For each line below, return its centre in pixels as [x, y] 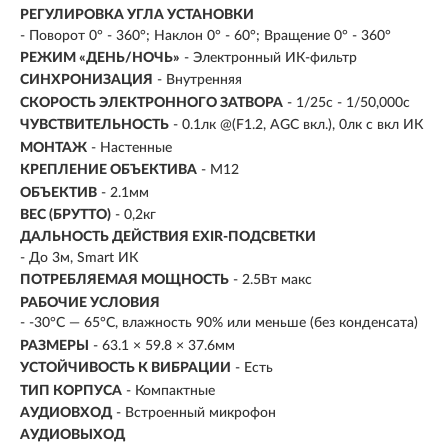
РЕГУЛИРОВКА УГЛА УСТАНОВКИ [137, 15]
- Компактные [170, 390]
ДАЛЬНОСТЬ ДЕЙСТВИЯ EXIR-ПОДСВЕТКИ [168, 237]
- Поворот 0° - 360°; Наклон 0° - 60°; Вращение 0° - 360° [205, 35]
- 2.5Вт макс [272, 280]
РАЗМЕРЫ [54, 345]
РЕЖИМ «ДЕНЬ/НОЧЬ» [100, 57]
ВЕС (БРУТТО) [65, 215]
